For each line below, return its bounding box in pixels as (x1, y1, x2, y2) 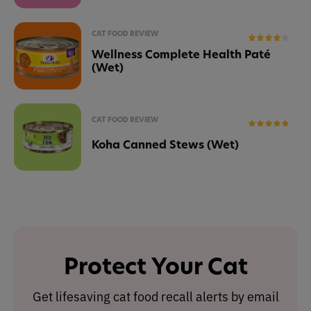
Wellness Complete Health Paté (92, 47, 271, 62)
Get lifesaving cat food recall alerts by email (32, 287, 279, 305)
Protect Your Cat (63, 251, 248, 282)
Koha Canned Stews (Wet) (92, 136, 239, 152)
